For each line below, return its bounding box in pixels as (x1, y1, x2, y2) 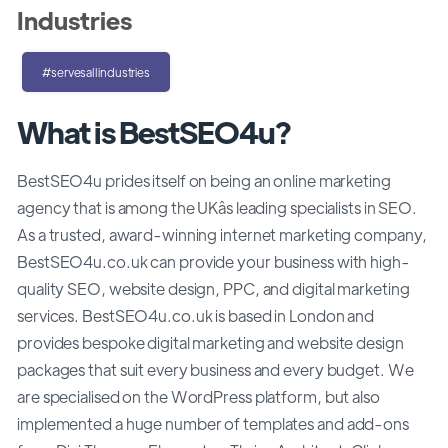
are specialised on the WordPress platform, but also (17, 385, 380, 407)
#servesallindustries (42, 63, 150, 80)
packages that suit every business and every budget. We (17, 358, 414, 380)
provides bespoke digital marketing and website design (17, 331, 404, 353)
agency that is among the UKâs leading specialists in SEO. (17, 196, 418, 218)
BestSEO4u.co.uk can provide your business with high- (17, 250, 410, 272)
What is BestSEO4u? (17, 111, 291, 151)
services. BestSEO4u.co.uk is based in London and (17, 304, 375, 326)
